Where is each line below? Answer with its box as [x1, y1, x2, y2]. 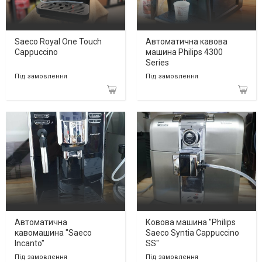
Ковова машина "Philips [146, 217, 236, 227]
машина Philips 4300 [146, 47, 223, 57]
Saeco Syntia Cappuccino [146, 227, 239, 237]
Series [146, 58, 169, 68]
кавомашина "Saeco [15, 227, 92, 237]
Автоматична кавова [146, 37, 227, 47]
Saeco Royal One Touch [15, 37, 102, 47]
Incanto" [15, 238, 44, 248]
